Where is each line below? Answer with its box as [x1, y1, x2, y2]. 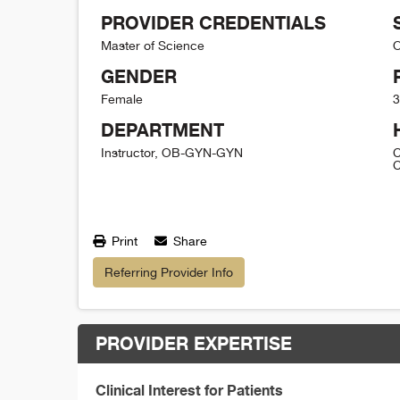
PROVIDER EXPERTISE [96, 331, 292, 354]
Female [101, 91, 143, 106]
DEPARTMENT [101, 118, 224, 141]
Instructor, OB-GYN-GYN [101, 145, 243, 160]
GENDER [101, 64, 177, 87]
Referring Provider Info [104, 264, 233, 279]
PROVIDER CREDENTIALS [101, 11, 326, 34]
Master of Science [101, 37, 204, 53]
